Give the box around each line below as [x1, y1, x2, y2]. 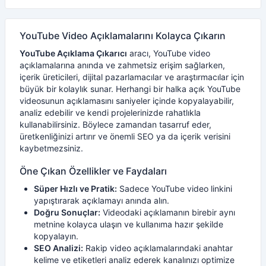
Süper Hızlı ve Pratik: [34, 183, 117, 194]
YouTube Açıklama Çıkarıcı [20, 48, 127, 58]
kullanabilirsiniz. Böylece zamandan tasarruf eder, [20, 119, 211, 129]
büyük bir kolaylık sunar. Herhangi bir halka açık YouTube [20, 84, 240, 94]
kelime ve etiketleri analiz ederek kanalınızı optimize [34, 255, 235, 265]
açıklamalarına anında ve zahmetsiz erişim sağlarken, [20, 60, 225, 70]
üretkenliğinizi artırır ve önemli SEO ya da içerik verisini [20, 131, 230, 141]
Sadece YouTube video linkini [117, 183, 232, 194]
